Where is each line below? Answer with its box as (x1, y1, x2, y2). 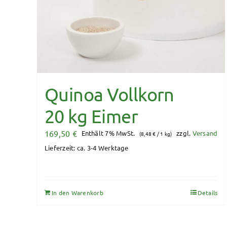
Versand (192, 129, 218, 138)
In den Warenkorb (52, 188, 103, 197)
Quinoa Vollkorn (45, 83, 174, 105)
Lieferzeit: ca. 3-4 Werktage (45, 143, 129, 152)
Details (197, 188, 218, 197)
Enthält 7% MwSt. (81, 129, 135, 138)
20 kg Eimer (45, 104, 138, 127)
